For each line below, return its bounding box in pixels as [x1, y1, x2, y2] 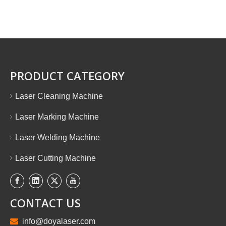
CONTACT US [10, 195, 81, 211]
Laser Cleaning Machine [15, 92, 103, 100]
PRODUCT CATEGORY [10, 68, 125, 83]
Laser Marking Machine [15, 112, 99, 121]
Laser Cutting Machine [15, 154, 96, 162]
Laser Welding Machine [15, 133, 100, 142]
